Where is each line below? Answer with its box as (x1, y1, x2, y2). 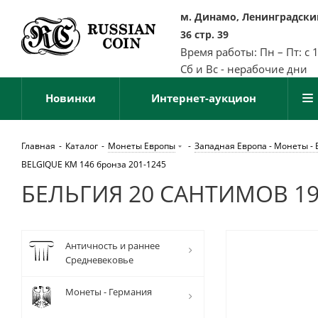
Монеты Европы (108, 140, 175, 152)
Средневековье (65, 253, 133, 266)
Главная (21, 140, 55, 152)
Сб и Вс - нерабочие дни (180, 62, 307, 76)
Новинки (45, 91, 96, 105)
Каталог (65, 140, 98, 152)
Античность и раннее (65, 239, 160, 252)
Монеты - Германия (65, 285, 152, 298)
